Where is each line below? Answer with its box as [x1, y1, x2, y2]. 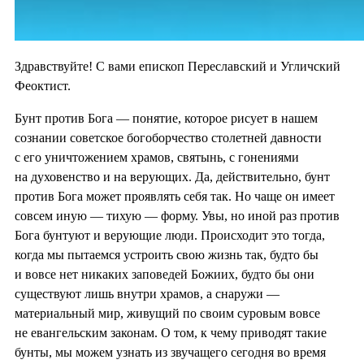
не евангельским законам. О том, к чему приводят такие [15, 325, 327, 340]
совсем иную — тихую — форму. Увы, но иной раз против [15, 208, 340, 223]
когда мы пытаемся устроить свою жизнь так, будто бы [15, 247, 318, 262]
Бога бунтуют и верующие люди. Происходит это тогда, [15, 227, 325, 242]
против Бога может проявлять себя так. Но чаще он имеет [15, 188, 335, 203]
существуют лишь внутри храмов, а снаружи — [15, 286, 279, 301]
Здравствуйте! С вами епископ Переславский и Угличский [15, 58, 340, 73]
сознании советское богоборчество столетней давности [15, 130, 322, 145]
